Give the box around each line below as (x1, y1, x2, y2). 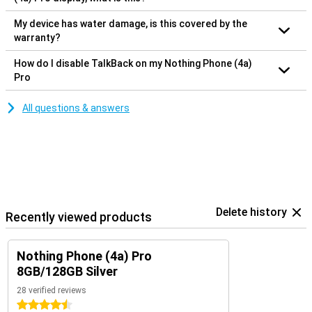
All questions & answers (22, 102, 130, 114)
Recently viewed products (6, 209, 152, 224)
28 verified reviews (17, 285, 86, 295)
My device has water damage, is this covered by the (14, 17, 247, 29)
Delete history (216, 205, 287, 219)
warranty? (14, 31, 61, 43)
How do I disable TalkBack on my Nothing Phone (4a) (14, 57, 252, 69)
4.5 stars (17, 299, 56, 311)
